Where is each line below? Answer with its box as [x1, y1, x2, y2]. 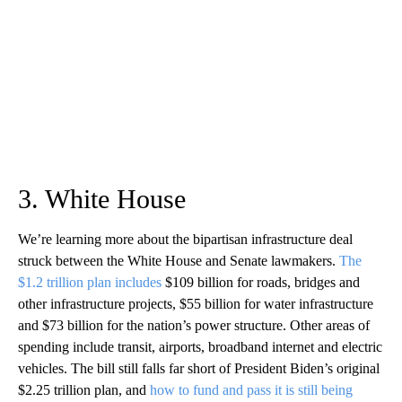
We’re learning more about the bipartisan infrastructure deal [18, 231, 353, 247]
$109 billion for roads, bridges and [162, 274, 360, 290]
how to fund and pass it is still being [150, 381, 353, 398]
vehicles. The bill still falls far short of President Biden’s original [18, 360, 380, 376]
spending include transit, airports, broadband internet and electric [18, 338, 382, 354]
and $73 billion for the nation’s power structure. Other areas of [18, 317, 370, 333]
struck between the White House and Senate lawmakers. [18, 252, 339, 268]
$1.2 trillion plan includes [18, 274, 162, 290]
